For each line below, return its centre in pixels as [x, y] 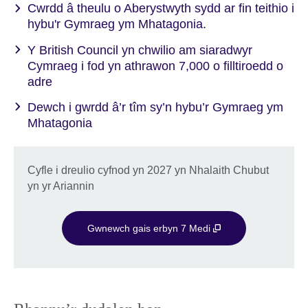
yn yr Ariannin [61, 186]
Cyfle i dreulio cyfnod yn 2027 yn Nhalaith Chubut [148, 170]
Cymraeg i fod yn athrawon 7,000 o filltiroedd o [155, 66]
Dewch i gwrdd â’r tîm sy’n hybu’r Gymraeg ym [155, 107]
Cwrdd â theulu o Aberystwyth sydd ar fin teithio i [161, 9]
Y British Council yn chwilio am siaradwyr [140, 50]
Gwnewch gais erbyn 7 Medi [150, 228]
